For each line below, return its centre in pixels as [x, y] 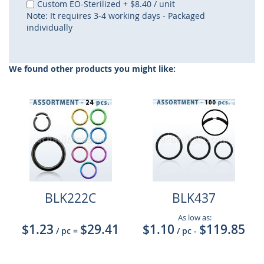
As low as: [194, 217]
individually [49, 27]
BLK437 [194, 198]
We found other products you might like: [92, 69]
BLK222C [70, 198]
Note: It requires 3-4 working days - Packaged [116, 16]
